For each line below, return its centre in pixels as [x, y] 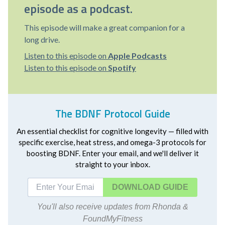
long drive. [42, 39]
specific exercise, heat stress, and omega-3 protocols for [113, 142]
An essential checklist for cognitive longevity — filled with [113, 131]
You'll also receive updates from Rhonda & [113, 207]
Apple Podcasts [137, 55]
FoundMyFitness [113, 219]
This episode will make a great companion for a [104, 27]
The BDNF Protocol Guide [113, 114]
